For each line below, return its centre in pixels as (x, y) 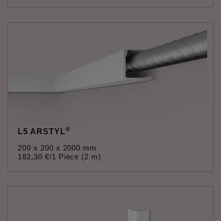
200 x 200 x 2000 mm (57, 148)
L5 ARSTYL (42, 131)
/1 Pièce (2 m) (75, 157)
